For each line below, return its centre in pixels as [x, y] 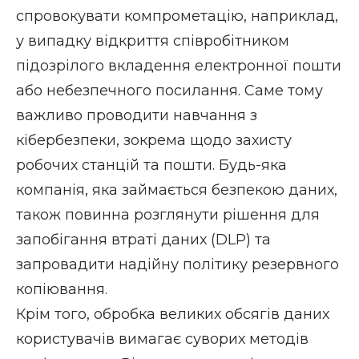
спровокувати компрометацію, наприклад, [177, 16]
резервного [295, 265]
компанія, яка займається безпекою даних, [177, 190]
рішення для [271, 215]
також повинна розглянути [119, 215]
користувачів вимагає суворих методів [162, 339]
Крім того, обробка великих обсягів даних [173, 315]
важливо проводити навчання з [137, 116]
